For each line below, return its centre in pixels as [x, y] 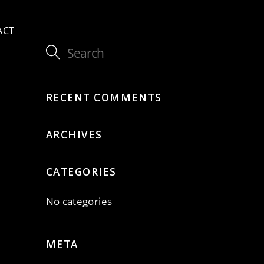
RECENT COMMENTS [104, 98]
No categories [79, 202]
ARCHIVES [74, 135]
